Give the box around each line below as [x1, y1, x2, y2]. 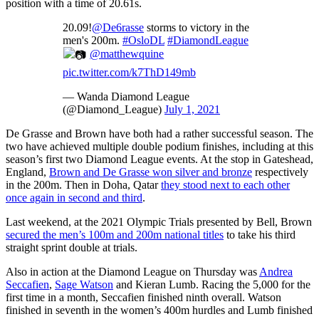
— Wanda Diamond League [63, 90, 189, 103]
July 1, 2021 [164, 103, 220, 116]
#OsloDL [122, 34, 164, 47]
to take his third [224, 229, 296, 241]
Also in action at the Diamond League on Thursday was [6, 266, 259, 278]
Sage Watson [55, 278, 113, 291]
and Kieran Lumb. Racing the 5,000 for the [113, 278, 310, 291]
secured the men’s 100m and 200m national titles [6, 229, 224, 241]
